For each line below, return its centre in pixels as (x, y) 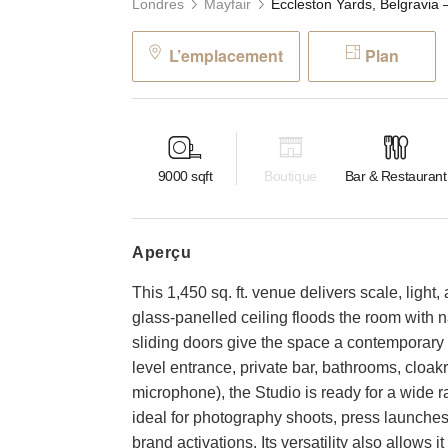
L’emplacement (226, 55)
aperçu (168, 252)
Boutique (290, 176)
